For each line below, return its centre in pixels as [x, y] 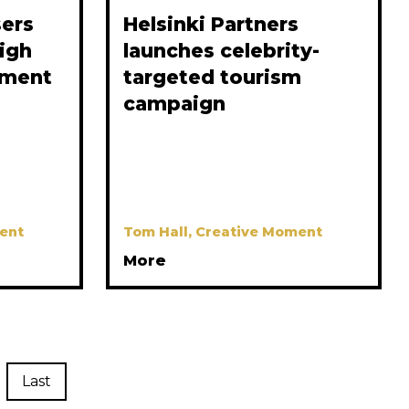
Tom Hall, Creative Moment [223, 232]
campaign [175, 104]
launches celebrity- [222, 51]
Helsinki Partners [211, 25]
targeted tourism [213, 78]
